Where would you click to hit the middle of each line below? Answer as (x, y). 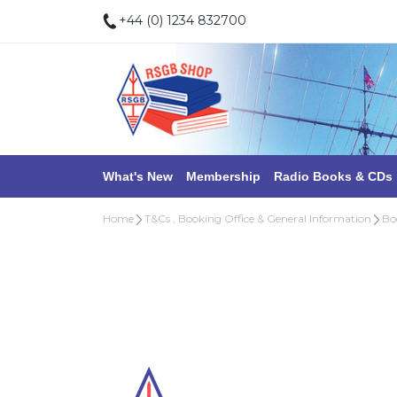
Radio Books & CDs (333, 177)
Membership (223, 177)
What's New (138, 177)
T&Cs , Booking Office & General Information (258, 219)
